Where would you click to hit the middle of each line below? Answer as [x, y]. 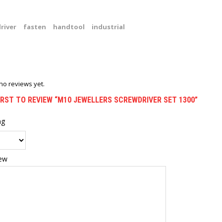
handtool [69, 27]
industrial [108, 27]
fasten [35, 27]
